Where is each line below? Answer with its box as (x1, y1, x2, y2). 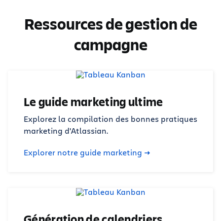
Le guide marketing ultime (24, 94, 163, 110)
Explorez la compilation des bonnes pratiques (24, 113, 197, 124)
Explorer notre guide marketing (24, 147, 142, 157)
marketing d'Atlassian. (24, 125, 108, 136)
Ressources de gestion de (24, 13, 197, 34)
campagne (74, 34, 147, 55)
